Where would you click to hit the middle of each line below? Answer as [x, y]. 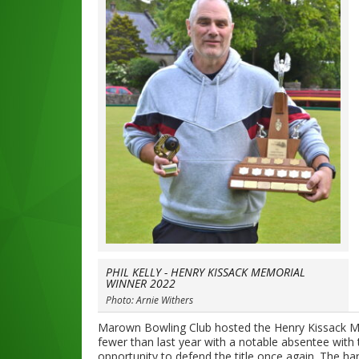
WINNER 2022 [141, 283]
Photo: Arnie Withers [149, 300]
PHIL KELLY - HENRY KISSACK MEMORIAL [206, 272]
